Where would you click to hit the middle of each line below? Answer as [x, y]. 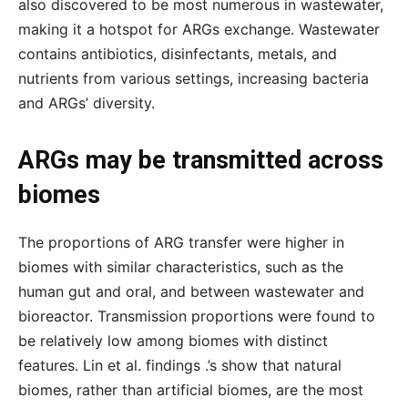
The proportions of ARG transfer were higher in [181, 242]
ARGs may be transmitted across [201, 160]
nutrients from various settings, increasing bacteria [194, 78]
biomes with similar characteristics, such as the [181, 267]
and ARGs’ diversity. [87, 103]
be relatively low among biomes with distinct [173, 341]
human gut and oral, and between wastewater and [191, 291]
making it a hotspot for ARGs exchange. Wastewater [199, 29]
